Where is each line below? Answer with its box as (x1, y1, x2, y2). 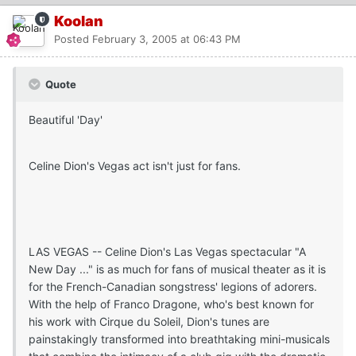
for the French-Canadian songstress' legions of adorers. (29, 280, 317, 294)
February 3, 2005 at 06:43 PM (92, 33, 241, 46)
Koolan (54, 13, 103, 30)
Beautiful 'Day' (29, 113, 103, 127)
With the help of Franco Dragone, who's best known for (29, 297, 314, 311)
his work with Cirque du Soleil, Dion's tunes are (29, 315, 269, 329)
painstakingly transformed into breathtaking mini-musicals (29, 332, 330, 346)
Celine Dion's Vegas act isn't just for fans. (29, 159, 241, 173)
